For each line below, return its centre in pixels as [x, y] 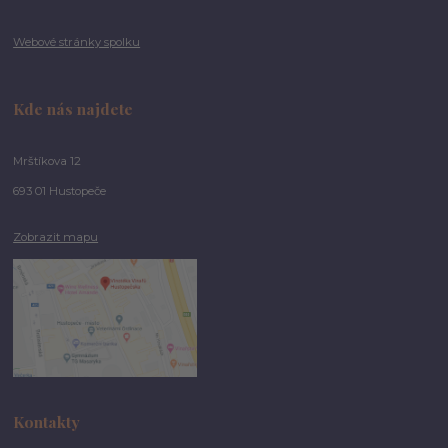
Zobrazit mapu [56, 237]
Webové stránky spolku [77, 42]
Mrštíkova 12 [47, 161]
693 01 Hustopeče [60, 191]
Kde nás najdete [73, 109]
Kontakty [47, 421]
